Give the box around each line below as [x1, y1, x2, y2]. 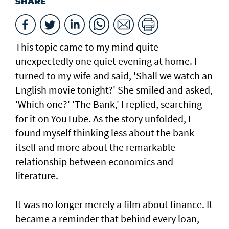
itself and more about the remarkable [15, 141, 175, 154]
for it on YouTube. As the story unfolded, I [15, 112, 191, 125]
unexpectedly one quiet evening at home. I [15, 55, 197, 68]
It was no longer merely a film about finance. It [15, 198, 213, 211]
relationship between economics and [15, 155, 173, 168]
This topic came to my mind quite [15, 40, 158, 54]
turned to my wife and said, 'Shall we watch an [15, 69, 213, 82]
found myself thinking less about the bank [15, 126, 194, 140]
